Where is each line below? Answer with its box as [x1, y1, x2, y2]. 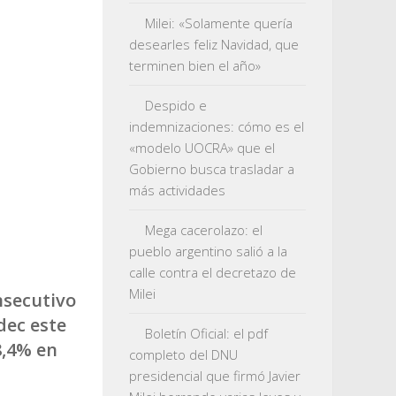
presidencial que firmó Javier [129, 367, 301, 385]
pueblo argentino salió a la [129, 242, 287, 260]
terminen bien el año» [129, 57, 261, 74]
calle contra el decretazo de [129, 263, 296, 281]
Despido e [145, 96, 207, 114]
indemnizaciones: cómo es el [129, 118, 304, 135]
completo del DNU [129, 346, 238, 363]
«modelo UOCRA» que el [129, 139, 275, 156]
